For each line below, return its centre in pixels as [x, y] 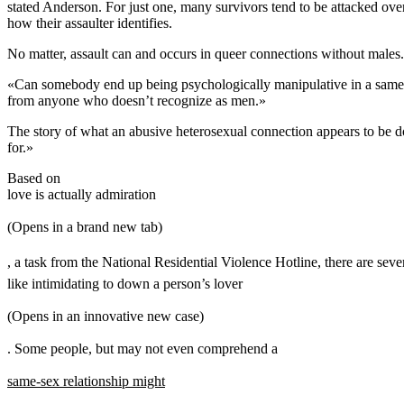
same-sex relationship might [86, 381]
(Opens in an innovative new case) [106, 317]
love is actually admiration [82, 195]
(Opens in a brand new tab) [85, 227]
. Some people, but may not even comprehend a [142, 349]
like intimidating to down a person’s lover [125, 284]
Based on [34, 179]
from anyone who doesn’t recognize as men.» [137, 101]
